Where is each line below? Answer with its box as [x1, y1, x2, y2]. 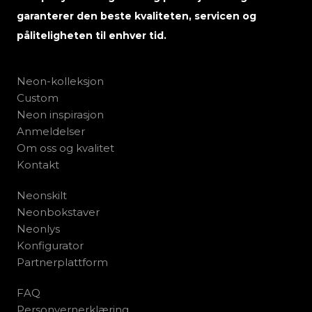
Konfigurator [17, 239, 84, 253]
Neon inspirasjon [17, 108, 104, 122]
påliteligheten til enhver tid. [17, 29, 166, 42]
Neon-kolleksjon [17, 75, 104, 88]
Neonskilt [17, 189, 67, 203]
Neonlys [17, 222, 60, 236]
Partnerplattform [17, 256, 108, 270]
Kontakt [17, 158, 59, 172]
